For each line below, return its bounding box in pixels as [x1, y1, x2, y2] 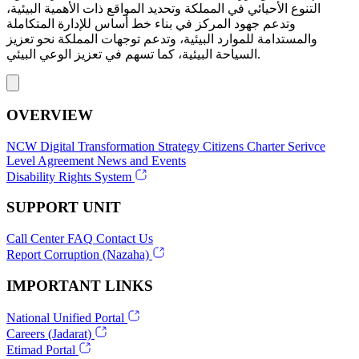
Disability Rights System [6, 169, 131, 184]
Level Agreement [6, 153, 94, 167]
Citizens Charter [203, 139, 284, 153]
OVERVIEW [6, 106, 93, 123]
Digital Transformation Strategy [40, 139, 200, 153]
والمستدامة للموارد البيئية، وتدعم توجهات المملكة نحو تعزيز [6, 32, 317, 46]
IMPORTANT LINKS [6, 276, 153, 294]
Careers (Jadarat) [6, 327, 91, 341]
